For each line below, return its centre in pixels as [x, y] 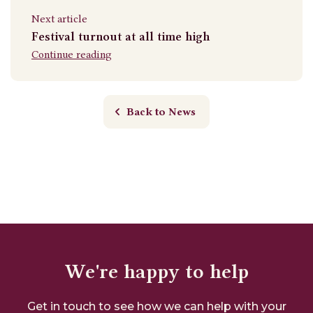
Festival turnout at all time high [121, 36]
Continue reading [72, 55]
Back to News [161, 111]
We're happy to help [156, 271]
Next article [59, 19]
